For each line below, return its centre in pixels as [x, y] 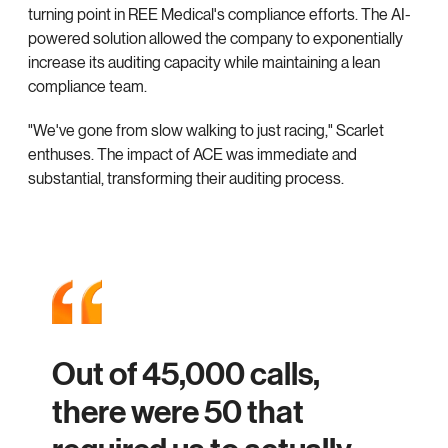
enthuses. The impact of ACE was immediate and [192, 155]
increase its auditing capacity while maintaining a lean [204, 63]
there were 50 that [178, 413]
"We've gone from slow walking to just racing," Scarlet [206, 131]
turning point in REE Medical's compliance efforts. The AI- [219, 15]
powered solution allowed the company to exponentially [215, 39]
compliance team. [87, 87]
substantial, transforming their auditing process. [186, 179]
